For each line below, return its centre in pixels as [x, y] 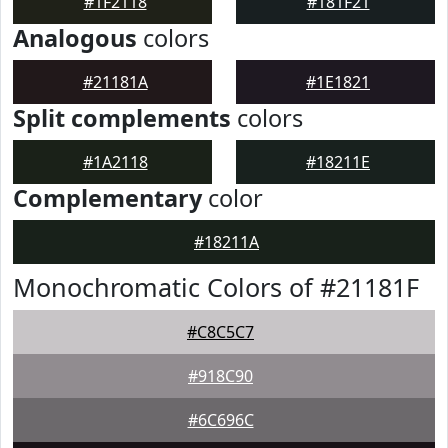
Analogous [75, 38]
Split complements [122, 118]
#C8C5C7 [220, 332]
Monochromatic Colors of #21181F [216, 287]
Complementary [107, 198]
